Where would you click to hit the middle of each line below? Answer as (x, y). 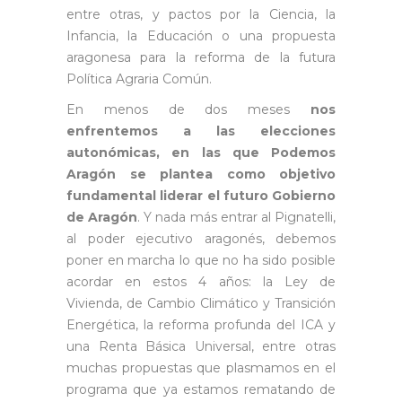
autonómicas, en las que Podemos (201, 152)
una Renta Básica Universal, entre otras (201, 346)
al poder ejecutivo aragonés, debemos (201, 238)
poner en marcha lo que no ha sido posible (201, 260)
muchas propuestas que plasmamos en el (201, 367)
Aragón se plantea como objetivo (201, 174)
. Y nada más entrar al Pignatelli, (237, 217)
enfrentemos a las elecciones (201, 131)
